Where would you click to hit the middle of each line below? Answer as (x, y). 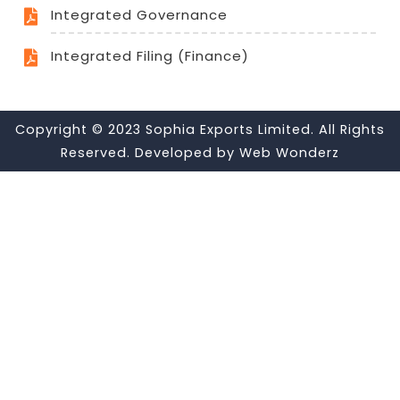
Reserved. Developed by (150, 152)
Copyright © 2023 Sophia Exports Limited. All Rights (200, 129)
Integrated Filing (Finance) (150, 55)
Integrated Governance (139, 15)
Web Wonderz (289, 152)
